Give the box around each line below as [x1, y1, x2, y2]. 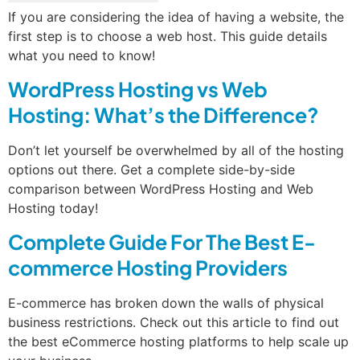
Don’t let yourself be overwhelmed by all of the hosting [8, 141, 344, 158]
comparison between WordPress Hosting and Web [8, 180, 313, 197]
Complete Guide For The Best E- [8, 229, 316, 256]
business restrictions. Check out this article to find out [8, 314, 339, 331]
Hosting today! [8, 199, 98, 216]
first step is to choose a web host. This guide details [8, 27, 327, 44]
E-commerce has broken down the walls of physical [8, 295, 324, 312]
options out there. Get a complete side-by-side [8, 161, 295, 178]
